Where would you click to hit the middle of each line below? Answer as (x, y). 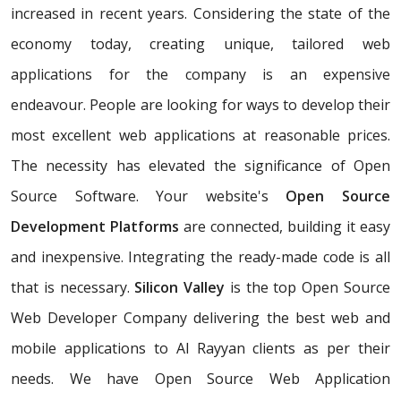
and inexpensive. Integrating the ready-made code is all (200, 257)
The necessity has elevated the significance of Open (200, 166)
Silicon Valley (180, 288)
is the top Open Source (308, 288)
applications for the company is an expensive (200, 75)
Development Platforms (95, 227)
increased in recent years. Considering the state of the (200, 14)
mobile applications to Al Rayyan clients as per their (200, 349)
